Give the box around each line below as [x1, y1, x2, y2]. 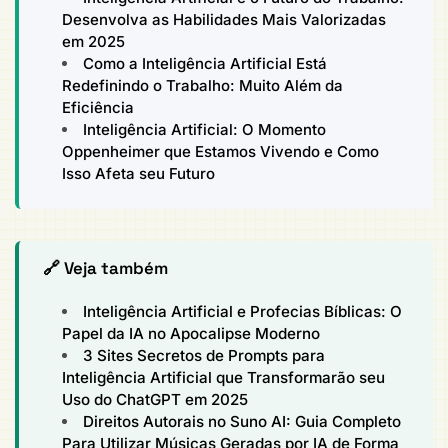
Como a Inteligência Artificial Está [83, 53, 328, 73]
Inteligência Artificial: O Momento [83, 119, 327, 139]
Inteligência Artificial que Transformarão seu [62, 368, 386, 388]
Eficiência [62, 97, 135, 117]
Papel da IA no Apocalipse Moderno [62, 324, 321, 344]
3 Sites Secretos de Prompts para [83, 346, 326, 366]
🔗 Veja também [43, 257, 168, 280]
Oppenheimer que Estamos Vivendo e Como [62, 141, 380, 161]
